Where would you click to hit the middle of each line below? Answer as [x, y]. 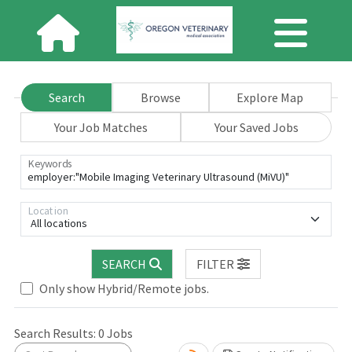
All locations [59, 223]
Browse [160, 97]
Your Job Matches [101, 127]
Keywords [50, 163]
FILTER [215, 264]
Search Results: [56, 333]
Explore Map [270, 97]
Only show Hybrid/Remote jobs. [124, 288]
